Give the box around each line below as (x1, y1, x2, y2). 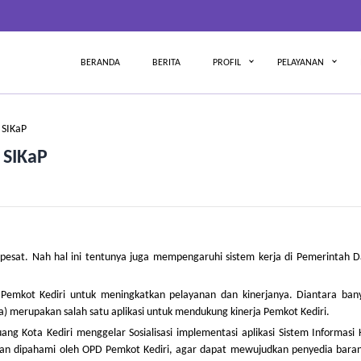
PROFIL (213, 57, 241, 68)
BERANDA (81, 57, 120, 68)
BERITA (152, 57, 180, 68)
